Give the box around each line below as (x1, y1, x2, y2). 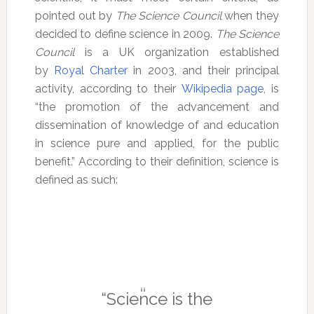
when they (224, 8, 280, 22)
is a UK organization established (74, 45, 280, 59)
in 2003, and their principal (128, 63, 280, 77)
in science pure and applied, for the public (34, 136, 280, 150)
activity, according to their (34, 81, 182, 95)
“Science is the (101, 288, 213, 309)
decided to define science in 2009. (34, 27, 216, 41)
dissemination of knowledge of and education (34, 118, 280, 132)
